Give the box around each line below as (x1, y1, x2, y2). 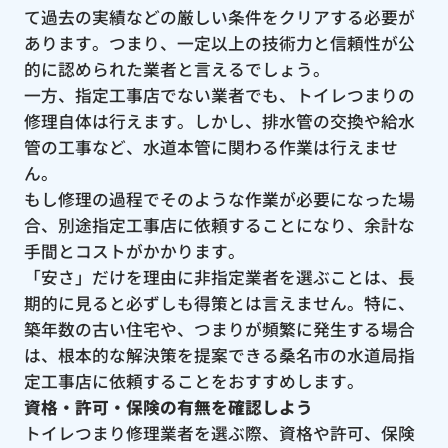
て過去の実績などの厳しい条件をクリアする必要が (23, 4, 415, 29)
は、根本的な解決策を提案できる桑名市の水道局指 (23, 342, 415, 367)
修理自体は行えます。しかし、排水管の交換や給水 (23, 108, 415, 133)
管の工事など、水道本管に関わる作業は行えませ (23, 134, 398, 159)
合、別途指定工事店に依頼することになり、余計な (23, 212, 415, 237)
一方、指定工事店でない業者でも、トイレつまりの (23, 82, 415, 107)
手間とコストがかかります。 (23, 238, 245, 263)
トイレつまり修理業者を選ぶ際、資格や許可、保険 (23, 420, 415, 445)
